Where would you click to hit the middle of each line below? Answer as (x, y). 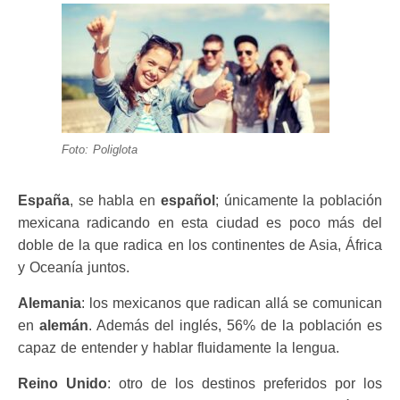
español (187, 200)
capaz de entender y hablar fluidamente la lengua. (179, 348)
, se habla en (115, 200)
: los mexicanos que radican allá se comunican (232, 303)
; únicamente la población (298, 200)
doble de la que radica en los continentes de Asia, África (200, 245)
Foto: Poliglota (100, 150)
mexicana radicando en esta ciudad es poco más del (200, 223)
